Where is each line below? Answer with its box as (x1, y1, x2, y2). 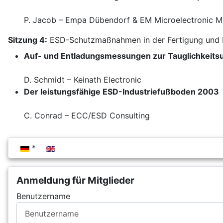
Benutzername (16, 191, 70, 202)
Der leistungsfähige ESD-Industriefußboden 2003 (24, 87, 219, 97)
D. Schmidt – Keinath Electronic (24, 75, 141, 85)
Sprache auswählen (16, 142, 89, 153)
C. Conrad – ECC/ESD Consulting (24, 111, 150, 121)
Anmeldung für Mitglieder (16, 174, 134, 187)
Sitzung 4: (8, 35, 47, 45)
